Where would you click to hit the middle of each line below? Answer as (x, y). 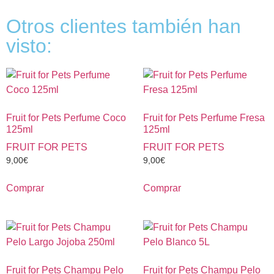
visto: (29, 46)
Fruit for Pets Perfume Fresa (204, 117)
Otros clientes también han (124, 26)
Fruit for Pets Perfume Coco (66, 117)
